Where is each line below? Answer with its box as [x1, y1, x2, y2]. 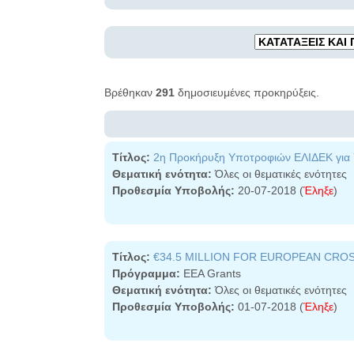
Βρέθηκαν [104, 86, 156, 99]
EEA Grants [180, 267, 241, 280]
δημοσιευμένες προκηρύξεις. [175, 86, 319, 99]
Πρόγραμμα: [112, 267, 180, 280]
